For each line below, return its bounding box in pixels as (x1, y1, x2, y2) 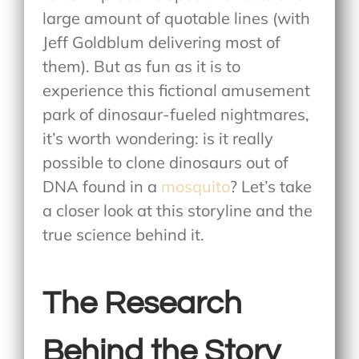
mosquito (161, 176, 231, 197)
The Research (42, 286, 243, 320)
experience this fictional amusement (42, 80, 311, 101)
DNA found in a (42, 176, 162, 197)
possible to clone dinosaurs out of (42, 152, 289, 173)
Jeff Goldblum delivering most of (42, 32, 281, 53)
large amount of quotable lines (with (42, 8, 311, 29)
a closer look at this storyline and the (42, 200, 313, 221)
